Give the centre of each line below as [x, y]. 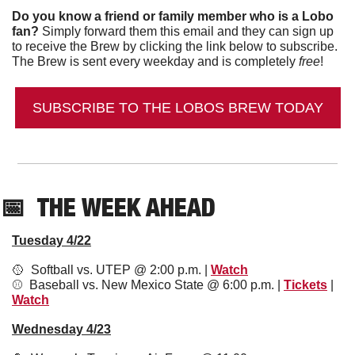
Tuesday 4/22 [52, 241]
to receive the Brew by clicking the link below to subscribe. [175, 47]
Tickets [305, 285]
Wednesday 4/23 [61, 330]
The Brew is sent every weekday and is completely [155, 62]
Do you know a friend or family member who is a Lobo [173, 17]
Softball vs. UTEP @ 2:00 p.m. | [118, 270]
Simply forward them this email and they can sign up [186, 32]
